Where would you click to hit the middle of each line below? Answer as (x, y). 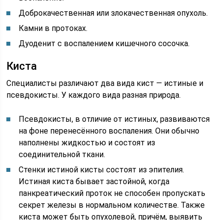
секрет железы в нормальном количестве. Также (112, 205)
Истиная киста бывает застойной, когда (94, 181)
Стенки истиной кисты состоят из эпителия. (102, 170)
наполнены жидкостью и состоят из (87, 143)
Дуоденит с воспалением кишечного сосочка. (104, 43)
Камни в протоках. (53, 28)
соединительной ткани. (62, 154)
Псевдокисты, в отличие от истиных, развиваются (114, 119)
